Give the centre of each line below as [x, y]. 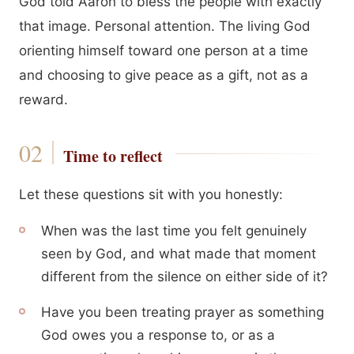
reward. [43, 100]
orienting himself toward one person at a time [164, 51]
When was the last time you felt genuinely [174, 231]
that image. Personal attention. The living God [165, 26]
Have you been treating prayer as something [183, 312]
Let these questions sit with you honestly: [151, 194]
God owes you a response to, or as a [158, 335]
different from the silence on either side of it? [185, 277]
